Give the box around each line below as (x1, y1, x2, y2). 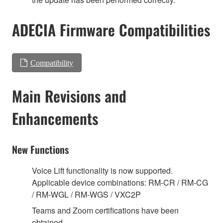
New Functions (12, 141, 69, 157)
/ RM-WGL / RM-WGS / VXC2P (32, 188, 141, 200)
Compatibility (30, 59, 73, 67)
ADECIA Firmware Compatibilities (12, 18, 210, 41)
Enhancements (12, 107, 98, 130)
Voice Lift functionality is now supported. (32, 164, 173, 176)
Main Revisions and (12, 85, 126, 108)
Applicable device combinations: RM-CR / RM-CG (32, 176, 208, 188)
